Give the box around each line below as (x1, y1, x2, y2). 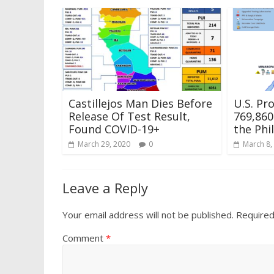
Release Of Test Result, (68, 109, 190, 124)
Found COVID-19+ (68, 122, 160, 137)
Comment (62, 232, 106, 245)
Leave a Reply (62, 179, 148, 198)
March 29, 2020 (78, 139, 130, 150)
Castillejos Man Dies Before (68, 96, 212, 111)
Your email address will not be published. (62, 209, 234, 221)
